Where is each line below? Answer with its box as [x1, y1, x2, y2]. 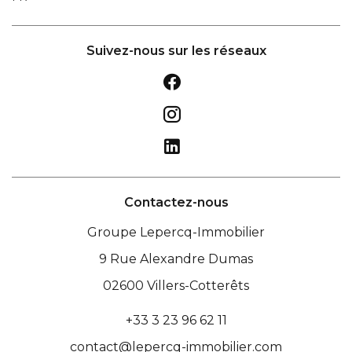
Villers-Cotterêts [144, 278, 249, 294]
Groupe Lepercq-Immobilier [87, 225, 265, 240]
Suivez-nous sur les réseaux [86, 43, 266, 59]
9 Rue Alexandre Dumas [99, 251, 253, 267]
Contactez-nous [123, 195, 229, 211]
